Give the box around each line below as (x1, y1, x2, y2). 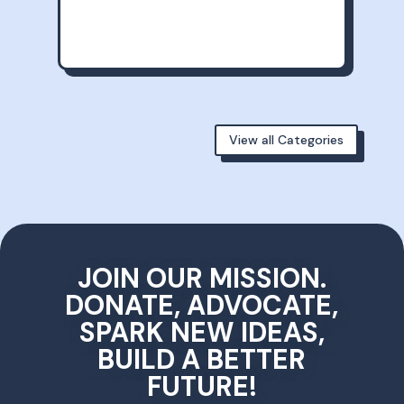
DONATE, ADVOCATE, (65, 288, 339, 324)
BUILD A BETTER (97, 342, 307, 378)
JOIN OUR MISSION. (77, 261, 326, 297)
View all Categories (229, 132, 344, 149)
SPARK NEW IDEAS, (78, 315, 325, 351)
